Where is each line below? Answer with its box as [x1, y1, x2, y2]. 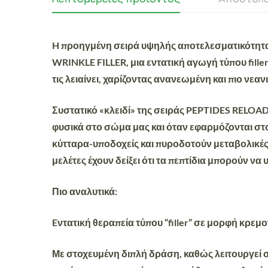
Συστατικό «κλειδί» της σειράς [52, 104, 186, 115]
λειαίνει [65, 73, 99, 84]
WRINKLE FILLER [52, 56, 126, 68]
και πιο [213, 73, 244, 84]
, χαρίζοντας [99, 73, 154, 84]
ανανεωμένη [154, 73, 213, 84]
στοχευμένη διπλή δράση [66, 248, 179, 259]
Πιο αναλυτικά [52, 185, 115, 197]
